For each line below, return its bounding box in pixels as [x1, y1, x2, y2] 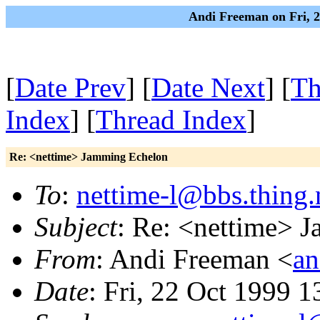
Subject [34, 211, 117, 242]
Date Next [151, 72, 265, 103]
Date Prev [15, 72, 126, 103]
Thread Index [96, 104, 246, 135]
